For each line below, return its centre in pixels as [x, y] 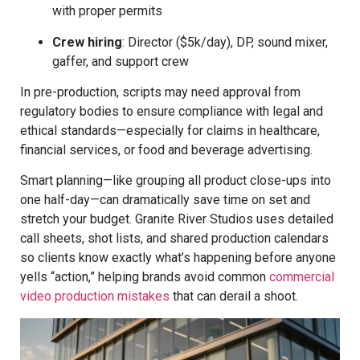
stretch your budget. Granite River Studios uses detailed [177, 219]
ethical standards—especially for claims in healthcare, [170, 130]
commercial [302, 277]
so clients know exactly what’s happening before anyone [178, 258]
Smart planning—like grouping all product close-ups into [176, 181]
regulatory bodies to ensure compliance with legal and [172, 111]
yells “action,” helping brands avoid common [145, 277]
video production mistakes [95, 297]
